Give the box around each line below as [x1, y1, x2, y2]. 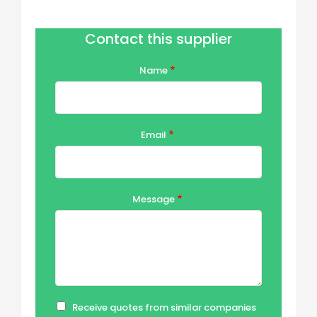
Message [132, 192, 175, 206]
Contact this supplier [85, 29, 232, 49]
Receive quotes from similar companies [71, 301, 256, 314]
